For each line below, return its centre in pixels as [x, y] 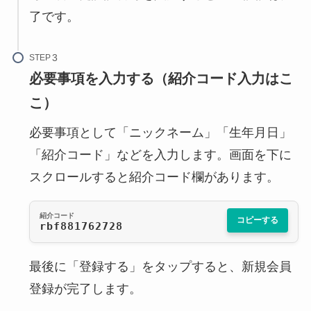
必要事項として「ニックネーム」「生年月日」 [160, 133]
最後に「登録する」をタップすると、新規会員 [160, 267]
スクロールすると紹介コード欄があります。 [154, 177]
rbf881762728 [81, 226]
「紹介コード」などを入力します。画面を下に [160, 155]
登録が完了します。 [85, 289]
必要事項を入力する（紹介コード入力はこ [161, 79]
